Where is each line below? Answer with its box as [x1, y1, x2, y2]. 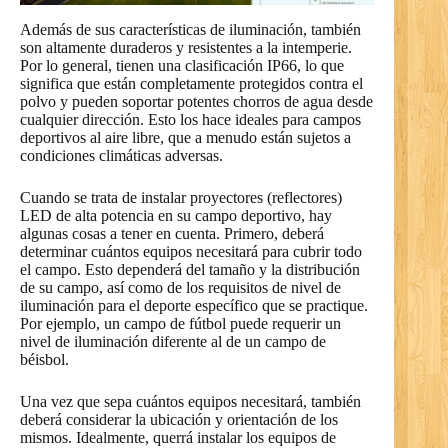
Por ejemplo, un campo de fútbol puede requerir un [20, 314, 341, 332]
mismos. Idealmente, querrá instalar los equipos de [20, 428, 336, 446]
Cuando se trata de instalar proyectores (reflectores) [20, 188, 342, 206]
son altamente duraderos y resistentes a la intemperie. [20, 38, 352, 56]
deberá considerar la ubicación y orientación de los [20, 410, 338, 428]
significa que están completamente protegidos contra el [20, 74, 363, 92]
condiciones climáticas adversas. [20, 146, 223, 164]
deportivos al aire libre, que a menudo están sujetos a [20, 128, 351, 146]
